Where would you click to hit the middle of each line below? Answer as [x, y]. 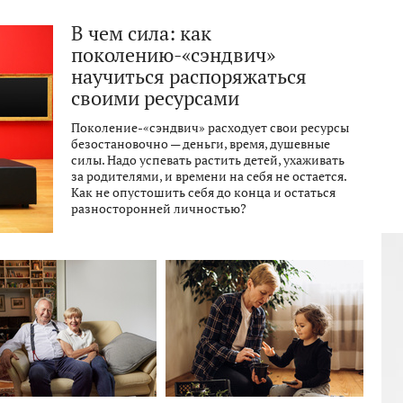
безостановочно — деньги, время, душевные [201, 144]
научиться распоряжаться [189, 76]
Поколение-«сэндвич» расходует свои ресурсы [210, 128]
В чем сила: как [141, 33]
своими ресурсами [155, 98]
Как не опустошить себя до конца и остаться [203, 193]
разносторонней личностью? [159, 209]
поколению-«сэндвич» [173, 55]
